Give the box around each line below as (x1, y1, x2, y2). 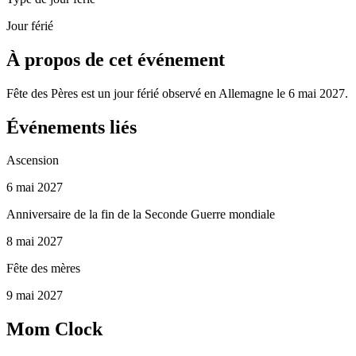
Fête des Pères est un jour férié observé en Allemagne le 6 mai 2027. (6, 86, 348, 100)
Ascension (6, 153, 59, 168)
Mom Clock (6, 319, 103, 340)
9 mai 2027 (6, 288, 63, 303)
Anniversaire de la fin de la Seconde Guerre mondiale (6, 207, 275, 222)
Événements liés (6, 116, 137, 137)
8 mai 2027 (6, 234, 63, 249)
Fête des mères (6, 261, 80, 276)
